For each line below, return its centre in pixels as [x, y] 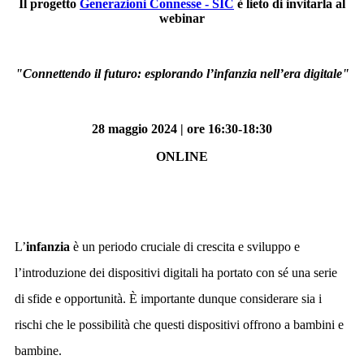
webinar [182, 19]
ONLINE [182, 157]
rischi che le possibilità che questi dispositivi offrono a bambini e [179, 325]
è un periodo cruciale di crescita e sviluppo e [185, 247]
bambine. [43, 351]
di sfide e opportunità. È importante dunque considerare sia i [168, 299]
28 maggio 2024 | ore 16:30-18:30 [182, 129]
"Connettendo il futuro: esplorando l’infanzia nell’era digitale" [182, 74]
